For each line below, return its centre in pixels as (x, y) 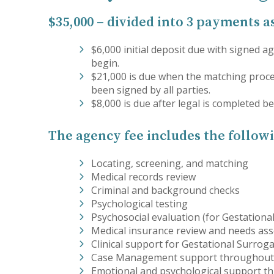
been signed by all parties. (151, 90)
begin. (106, 63)
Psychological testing (140, 204)
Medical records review (144, 177)
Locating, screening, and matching (170, 163)
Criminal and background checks (166, 190)
